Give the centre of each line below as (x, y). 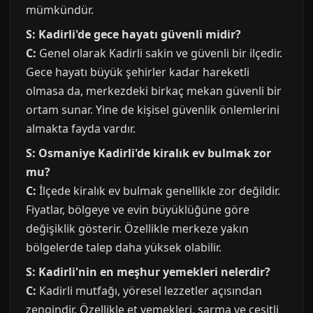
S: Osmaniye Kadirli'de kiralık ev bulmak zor (148, 153)
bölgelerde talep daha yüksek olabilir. (124, 247)
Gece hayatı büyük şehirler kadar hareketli (138, 72)
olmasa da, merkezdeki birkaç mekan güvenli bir (154, 91)
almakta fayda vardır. (81, 129)
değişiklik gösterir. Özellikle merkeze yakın (137, 228)
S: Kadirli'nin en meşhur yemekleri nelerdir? (148, 272)
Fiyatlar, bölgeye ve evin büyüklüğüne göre (138, 210)
